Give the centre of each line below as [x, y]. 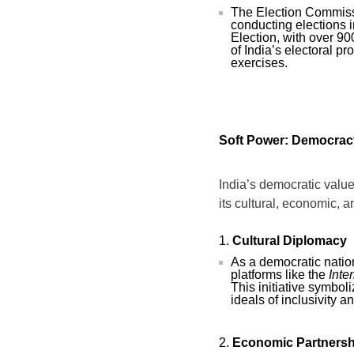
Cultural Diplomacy [290, 241]
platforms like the [280, 275]
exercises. [259, 63]
